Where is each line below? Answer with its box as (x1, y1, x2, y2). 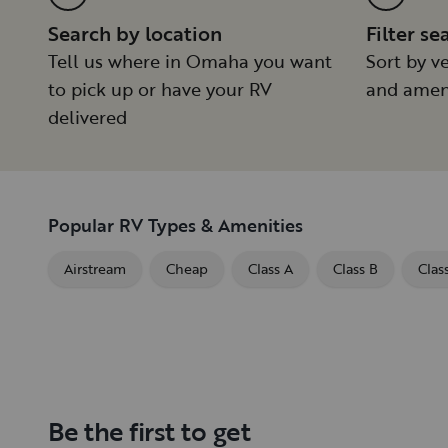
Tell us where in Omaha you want (48, 48, 332, 75)
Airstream (64, 258, 126, 280)
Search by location (48, 18, 222, 49)
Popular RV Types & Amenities (48, 212, 303, 239)
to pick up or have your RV (48, 76, 272, 103)
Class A (248, 258, 293, 280)
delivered (48, 104, 127, 131)
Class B (333, 258, 378, 280)
